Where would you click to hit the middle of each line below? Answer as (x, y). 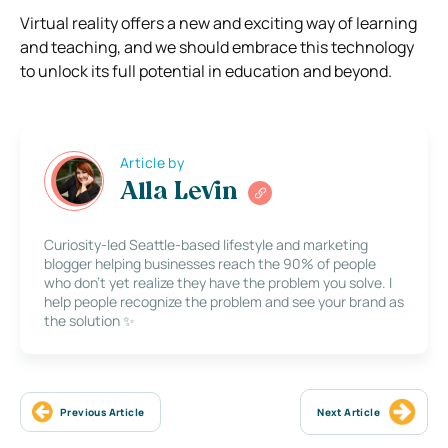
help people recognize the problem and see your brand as (224, 301)
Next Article (348, 411)
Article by (152, 163)
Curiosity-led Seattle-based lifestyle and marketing (206, 244)
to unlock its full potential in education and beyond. (206, 70)
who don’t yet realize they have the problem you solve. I (218, 282)
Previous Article (102, 411)
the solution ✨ (89, 320)
